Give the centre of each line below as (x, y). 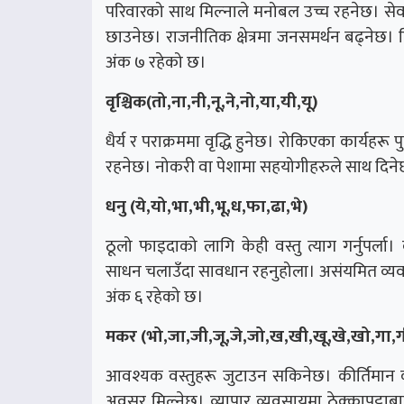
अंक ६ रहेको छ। (155, 297)
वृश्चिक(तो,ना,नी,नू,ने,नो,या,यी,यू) (211, 102)
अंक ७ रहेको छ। (156, 63)
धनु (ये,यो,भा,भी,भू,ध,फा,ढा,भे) (207, 207)
